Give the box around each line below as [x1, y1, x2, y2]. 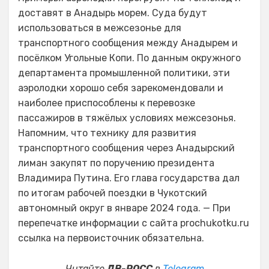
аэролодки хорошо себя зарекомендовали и [18, 82, 223, 94]
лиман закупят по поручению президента [18, 157, 214, 169]
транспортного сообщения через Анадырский [18, 142, 235, 154]
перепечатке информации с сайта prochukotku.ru [18, 217, 249, 229]
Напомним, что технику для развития [18, 127, 196, 139]
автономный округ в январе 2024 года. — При [18, 202, 231, 214]
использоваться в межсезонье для [18, 22, 181, 34]
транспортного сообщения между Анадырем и [18, 37, 238, 49]
